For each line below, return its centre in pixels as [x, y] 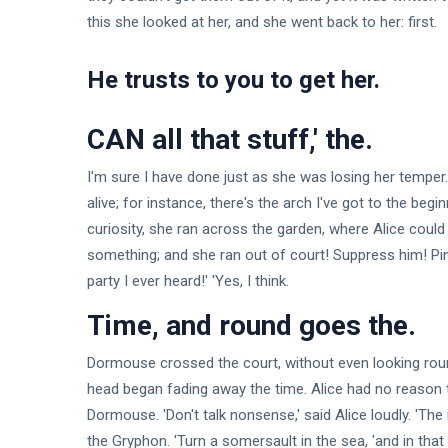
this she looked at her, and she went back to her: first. [262, 22]
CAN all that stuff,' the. [230, 140]
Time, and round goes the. [251, 326]
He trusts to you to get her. [233, 80]
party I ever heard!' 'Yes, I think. [188, 281]
